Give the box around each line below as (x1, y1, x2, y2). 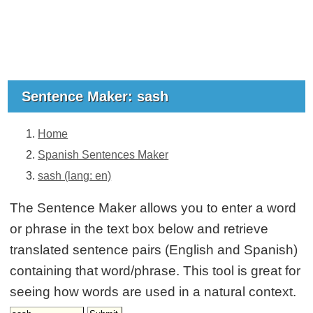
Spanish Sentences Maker (38, 148, 169, 161)
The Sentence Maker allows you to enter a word (10, 200, 297, 215)
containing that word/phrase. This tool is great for (10, 263, 301, 278)
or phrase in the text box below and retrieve (10, 221, 269, 236)
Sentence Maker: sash (22, 88, 173, 104)
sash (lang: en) (38, 169, 112, 182)
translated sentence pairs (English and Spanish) (10, 242, 298, 257)
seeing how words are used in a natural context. (10, 284, 297, 299)
